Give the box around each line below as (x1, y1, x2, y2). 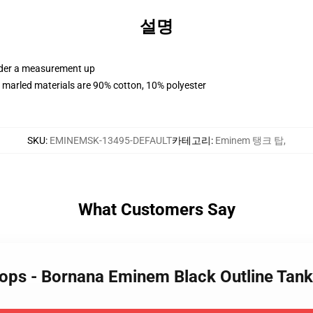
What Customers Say (78, 200, 235, 219)
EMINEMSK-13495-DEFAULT (50, 135, 172, 146)
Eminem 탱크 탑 (215, 135, 284, 146)
